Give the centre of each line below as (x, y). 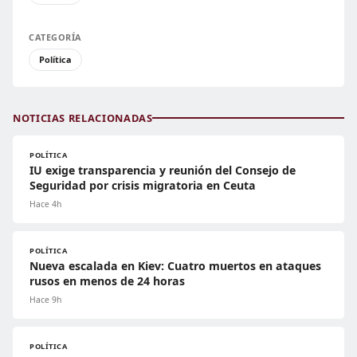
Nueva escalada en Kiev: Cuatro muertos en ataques (175, 265)
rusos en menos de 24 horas (107, 280)
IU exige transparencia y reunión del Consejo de (163, 170)
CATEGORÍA (55, 37)
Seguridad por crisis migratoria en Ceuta (143, 185)
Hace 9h (45, 299)
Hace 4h (45, 204)
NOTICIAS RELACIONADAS (83, 118)
